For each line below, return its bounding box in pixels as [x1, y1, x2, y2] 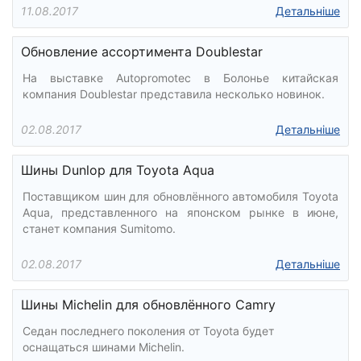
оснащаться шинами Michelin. [23, 340, 185, 354]
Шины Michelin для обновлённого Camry [21, 297, 276, 313]
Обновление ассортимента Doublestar [21, 44, 263, 60]
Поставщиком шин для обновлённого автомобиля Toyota [23, 189, 338, 203]
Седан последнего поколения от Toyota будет [23, 324, 274, 338]
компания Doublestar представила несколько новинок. [23, 87, 325, 101]
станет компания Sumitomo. [23, 222, 176, 235]
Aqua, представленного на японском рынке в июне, [23, 205, 338, 219]
